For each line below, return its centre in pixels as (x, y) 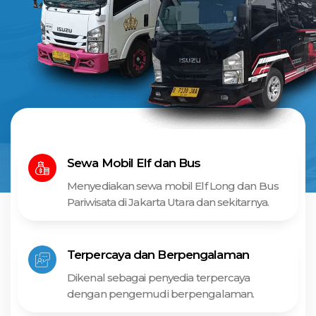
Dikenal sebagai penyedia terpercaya (159, 277)
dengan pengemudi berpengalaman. (161, 293)
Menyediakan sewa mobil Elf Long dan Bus (173, 186)
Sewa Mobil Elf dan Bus (134, 163)
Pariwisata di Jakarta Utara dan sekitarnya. (168, 202)
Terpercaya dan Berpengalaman (158, 254)
